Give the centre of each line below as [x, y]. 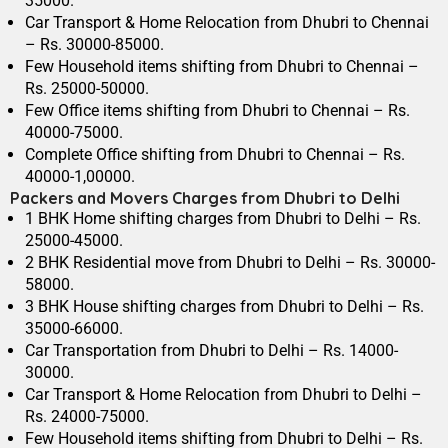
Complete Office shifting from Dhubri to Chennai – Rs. [215, 155]
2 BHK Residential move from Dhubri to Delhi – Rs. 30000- [230, 263]
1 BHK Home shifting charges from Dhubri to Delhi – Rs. [223, 219]
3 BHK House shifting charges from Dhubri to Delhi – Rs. [224, 307]
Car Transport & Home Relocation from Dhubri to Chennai [227, 23]
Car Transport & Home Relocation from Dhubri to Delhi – [223, 395]
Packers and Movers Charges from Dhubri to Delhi [205, 198]
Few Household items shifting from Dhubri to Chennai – [222, 67]
